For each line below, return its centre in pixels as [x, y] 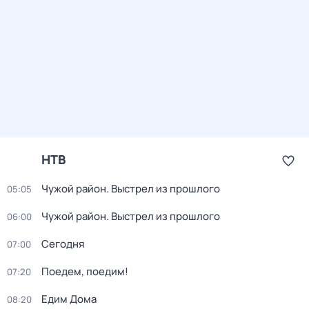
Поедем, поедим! [85, 271]
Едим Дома [69, 299]
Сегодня [63, 244]
